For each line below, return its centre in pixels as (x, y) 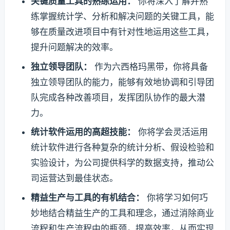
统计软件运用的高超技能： (83, 132)
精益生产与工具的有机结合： (87, 197)
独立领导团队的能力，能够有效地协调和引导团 (122, 82)
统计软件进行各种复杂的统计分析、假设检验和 (122, 148)
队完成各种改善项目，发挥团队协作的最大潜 (118, 97)
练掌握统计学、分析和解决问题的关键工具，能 (122, 17)
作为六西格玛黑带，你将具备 (150, 66)
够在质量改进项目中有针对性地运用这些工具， (122, 32)
